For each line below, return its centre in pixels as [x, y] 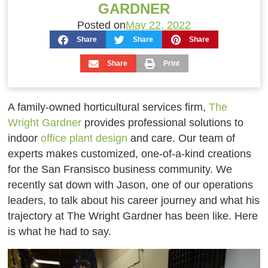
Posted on [101, 25]
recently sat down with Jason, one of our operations [131, 185]
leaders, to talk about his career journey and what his [134, 200]
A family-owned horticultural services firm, [109, 107]
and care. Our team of [182, 138]
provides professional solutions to [163, 122]
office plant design [84, 138]
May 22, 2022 [158, 25]
